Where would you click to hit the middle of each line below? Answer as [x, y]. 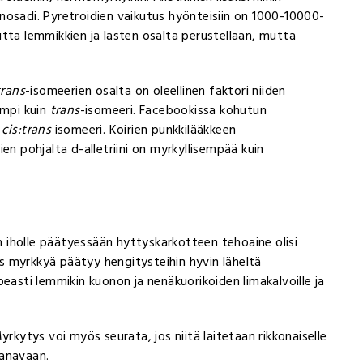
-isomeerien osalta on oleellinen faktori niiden [156, 90]
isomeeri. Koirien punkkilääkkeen [144, 129]
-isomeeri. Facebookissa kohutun [173, 110]
